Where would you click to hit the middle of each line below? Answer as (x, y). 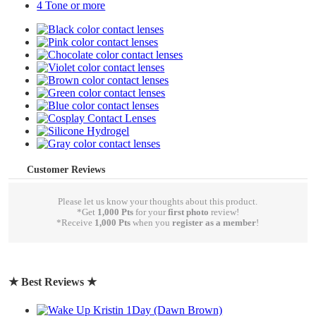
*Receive (76, 223)
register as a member (214, 223)
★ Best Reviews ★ (53, 282)
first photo (188, 213)
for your (150, 213)
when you (152, 223)
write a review (274, 255)
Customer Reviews (66, 169)
